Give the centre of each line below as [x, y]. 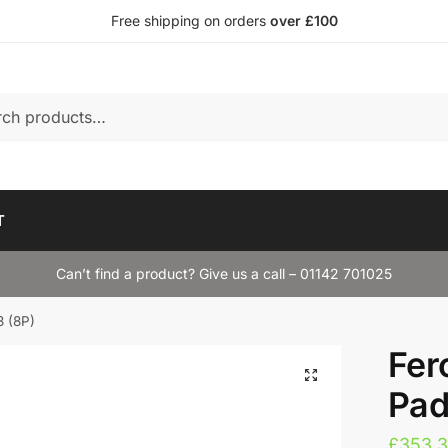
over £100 [303, 20]
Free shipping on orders [190, 20]
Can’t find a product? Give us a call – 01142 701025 [224, 273]
